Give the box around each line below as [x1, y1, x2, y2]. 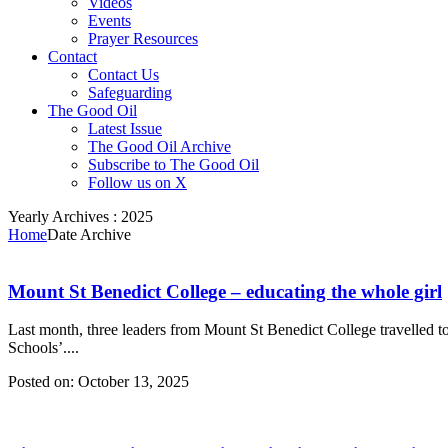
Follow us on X [88, 174, 187, 191]
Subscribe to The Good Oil [88, 156, 259, 173]
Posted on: [8, 373, 74, 391]
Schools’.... [8, 339, 79, 357]
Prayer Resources [88, 30, 198, 47]
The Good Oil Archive [88, 138, 231, 155]
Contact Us [88, 66, 159, 83]
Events [88, 12, 131, 29]
